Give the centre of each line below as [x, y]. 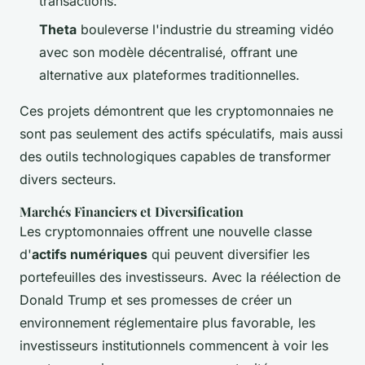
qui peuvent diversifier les [229, 254]
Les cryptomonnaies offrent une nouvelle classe [166, 231]
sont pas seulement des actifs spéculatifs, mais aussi [181, 133]
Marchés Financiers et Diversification [132, 211]
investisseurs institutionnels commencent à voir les [174, 345]
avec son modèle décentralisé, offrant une [168, 52]
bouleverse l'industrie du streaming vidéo [205, 29]
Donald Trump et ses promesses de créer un [156, 299]
